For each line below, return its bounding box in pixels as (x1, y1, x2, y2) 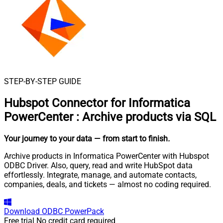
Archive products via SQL (82, 110, 216, 124)
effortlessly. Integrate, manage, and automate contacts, (4, 170, 197, 180)
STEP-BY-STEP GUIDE (4, 77, 81, 86)
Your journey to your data (4, 133, 92, 143)
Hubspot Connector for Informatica (4, 96, 190, 110)
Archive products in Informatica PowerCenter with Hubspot (4, 151, 209, 161)
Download (4, 206, 40, 216)
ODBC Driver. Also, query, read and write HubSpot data (4, 160, 193, 170)
